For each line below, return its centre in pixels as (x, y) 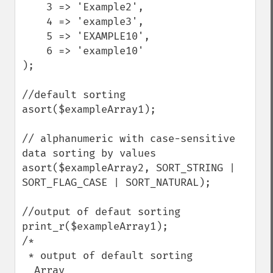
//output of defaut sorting (101, 212)
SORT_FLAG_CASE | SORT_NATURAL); (116, 183)
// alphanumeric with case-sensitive (129, 139)
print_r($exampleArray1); (95, 226)
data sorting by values (89, 153)
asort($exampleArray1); (89, 109)
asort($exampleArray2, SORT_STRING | (129, 168)
